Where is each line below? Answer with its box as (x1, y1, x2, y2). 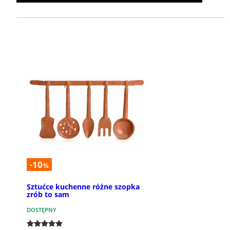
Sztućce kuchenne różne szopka (27, 182, 140, 192)
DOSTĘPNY (27, 206, 56, 214)
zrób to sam (27, 189, 69, 200)
